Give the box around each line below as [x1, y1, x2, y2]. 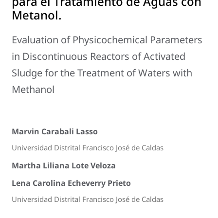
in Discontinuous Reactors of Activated [12, 50, 185, 63]
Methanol [12, 83, 54, 96]
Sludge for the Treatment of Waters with [12, 66, 192, 80]
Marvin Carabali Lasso [12, 126, 98, 137]
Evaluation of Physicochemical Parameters [12, 33, 202, 47]
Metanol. [12, 7, 62, 23]
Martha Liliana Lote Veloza [12, 160, 116, 171]
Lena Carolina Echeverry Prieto [12, 178, 131, 189]
